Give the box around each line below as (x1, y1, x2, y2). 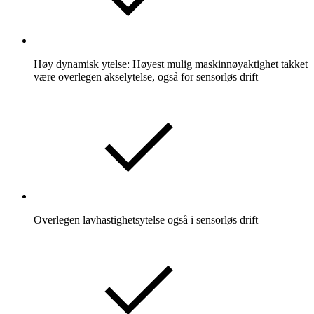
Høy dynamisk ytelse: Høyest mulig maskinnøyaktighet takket (34, 57, 308, 70)
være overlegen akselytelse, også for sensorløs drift (34, 70, 258, 83)
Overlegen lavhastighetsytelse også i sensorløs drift (34, 213, 258, 226)
